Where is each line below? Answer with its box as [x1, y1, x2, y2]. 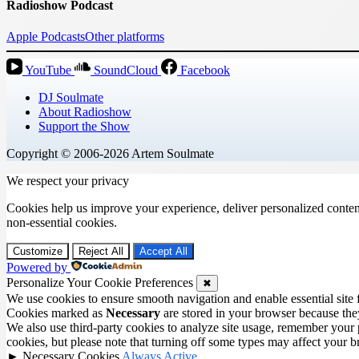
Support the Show [38, 119, 130, 133]
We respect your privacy [6, 173, 129, 188]
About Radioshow [38, 104, 131, 119]
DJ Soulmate [38, 90, 103, 104]
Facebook [180, 63, 230, 77]
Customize [13, 244, 63, 257]
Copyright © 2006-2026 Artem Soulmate [6, 146, 214, 160]
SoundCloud [94, 63, 158, 77]
